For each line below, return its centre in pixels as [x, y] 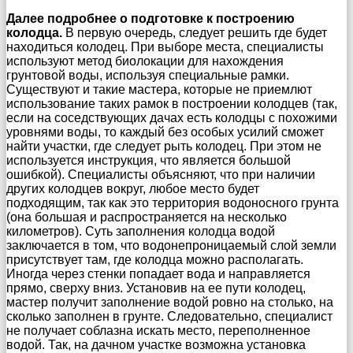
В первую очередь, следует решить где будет [196, 33]
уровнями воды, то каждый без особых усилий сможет [165, 132]
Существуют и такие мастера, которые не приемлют [159, 90]
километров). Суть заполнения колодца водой [141, 232]
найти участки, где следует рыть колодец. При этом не [164, 147]
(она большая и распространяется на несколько [147, 217]
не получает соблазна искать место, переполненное [158, 331]
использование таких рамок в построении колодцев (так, [172, 104]
